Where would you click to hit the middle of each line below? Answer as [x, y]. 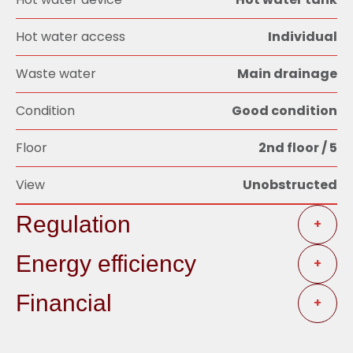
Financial [64, 303]
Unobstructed [290, 185]
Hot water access [71, 37]
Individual [303, 37]
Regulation [73, 224]
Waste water [56, 74]
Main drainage [287, 74]
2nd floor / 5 [298, 148]
